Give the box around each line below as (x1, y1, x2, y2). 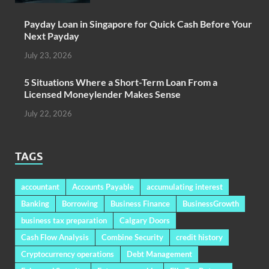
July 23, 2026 (24, 50, 72, 61)
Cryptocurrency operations (21, 249, 114, 259)
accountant (21, 181, 59, 192)
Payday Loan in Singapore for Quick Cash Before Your (24, 18, 252, 30)
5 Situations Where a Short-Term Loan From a (24, 76, 217, 88)
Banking (21, 198, 49, 208)
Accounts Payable (72, 181, 134, 192)
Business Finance (110, 198, 170, 208)
